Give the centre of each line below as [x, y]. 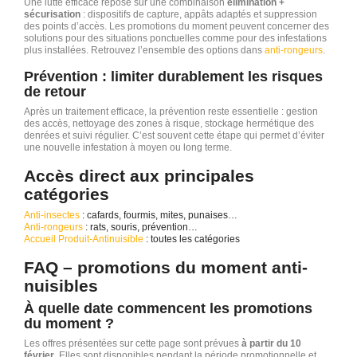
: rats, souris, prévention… [140, 227]
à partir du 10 [271, 343]
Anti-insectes [52, 215]
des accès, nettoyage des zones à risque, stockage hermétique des [169, 123]
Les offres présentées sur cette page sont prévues [133, 343]
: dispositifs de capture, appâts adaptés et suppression [199, 14]
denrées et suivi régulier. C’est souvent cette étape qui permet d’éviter [174, 135]
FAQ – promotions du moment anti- [166, 267]
